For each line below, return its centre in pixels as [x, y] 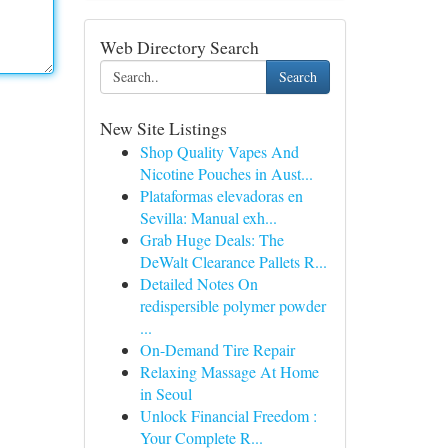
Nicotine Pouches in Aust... [226, 173]
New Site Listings [163, 128]
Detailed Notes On [198, 283]
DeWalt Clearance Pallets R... [233, 261]
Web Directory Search [179, 47]
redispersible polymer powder [232, 305]
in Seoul [165, 393]
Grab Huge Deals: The [211, 239]
